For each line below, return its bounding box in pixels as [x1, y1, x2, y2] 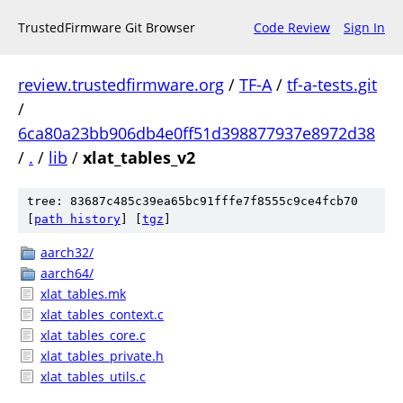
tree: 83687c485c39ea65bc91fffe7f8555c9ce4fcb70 [27, 194, 358, 208]
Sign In [344, 19, 385, 36]
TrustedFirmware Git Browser [18, 19, 195, 36]
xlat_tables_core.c [40, 327, 146, 344]
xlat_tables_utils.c [40, 368, 146, 385]
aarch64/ [40, 264, 94, 282]
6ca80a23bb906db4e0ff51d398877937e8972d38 [18, 122, 375, 144]
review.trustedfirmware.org [18, 74, 224, 95]
